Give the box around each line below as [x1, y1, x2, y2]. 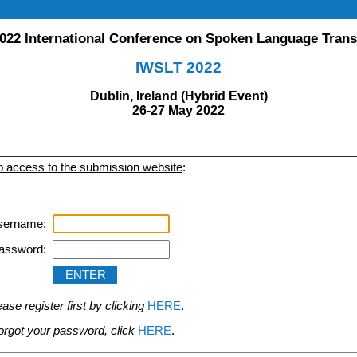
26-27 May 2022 [132, 103, 225, 117]
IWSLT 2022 [135, 58, 222, 76]
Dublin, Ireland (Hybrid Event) [89, 88, 268, 103]
